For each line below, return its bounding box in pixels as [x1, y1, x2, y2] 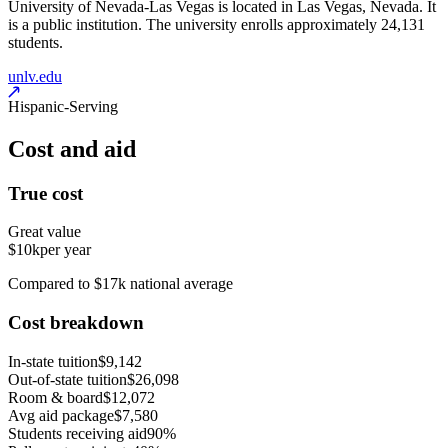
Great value [8, 223, 81, 241]
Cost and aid [8, 135, 136, 162]
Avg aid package [8, 406, 114, 424]
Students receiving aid [8, 424, 147, 442]
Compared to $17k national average [8, 275, 233, 293]
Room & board [8, 388, 103, 406]
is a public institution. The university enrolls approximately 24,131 [8, 15, 425, 33]
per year [40, 241, 91, 259]
